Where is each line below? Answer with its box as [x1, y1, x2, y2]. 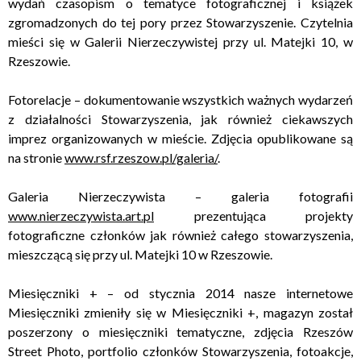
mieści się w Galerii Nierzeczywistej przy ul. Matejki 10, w [8, 34, 353, 49]
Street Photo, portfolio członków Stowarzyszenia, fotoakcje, [8, 343, 353, 359]
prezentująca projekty [154, 208, 353, 223]
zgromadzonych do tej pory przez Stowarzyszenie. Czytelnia [8, 15, 353, 30]
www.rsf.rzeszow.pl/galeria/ [64, 150, 218, 165]
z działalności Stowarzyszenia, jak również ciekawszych [8, 111, 353, 127]
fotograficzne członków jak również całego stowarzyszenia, [8, 227, 353, 243]
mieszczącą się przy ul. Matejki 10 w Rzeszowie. [8, 247, 272, 262]
